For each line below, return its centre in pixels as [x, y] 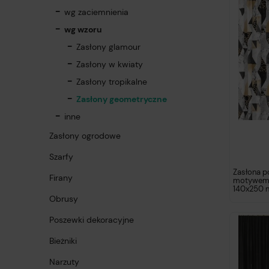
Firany [61, 178]
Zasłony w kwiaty [110, 65]
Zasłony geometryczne [122, 99]
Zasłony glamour [108, 47]
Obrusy [64, 199]
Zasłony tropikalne [112, 82]
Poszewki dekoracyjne [92, 220]
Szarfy [61, 157]
